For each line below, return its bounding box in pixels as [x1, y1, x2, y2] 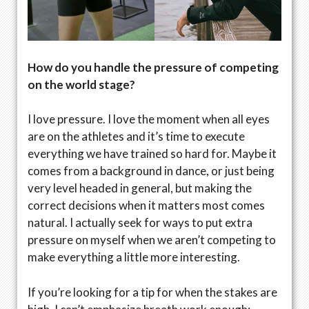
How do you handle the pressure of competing [28, 59, 279, 74]
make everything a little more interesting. [28, 250, 242, 264]
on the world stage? [28, 77, 135, 92]
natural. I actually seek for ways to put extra [28, 215, 252, 230]
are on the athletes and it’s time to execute [28, 129, 245, 143]
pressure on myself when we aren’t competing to [28, 232, 276, 247]
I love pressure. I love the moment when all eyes [28, 112, 270, 126]
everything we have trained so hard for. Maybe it [28, 146, 277, 161]
